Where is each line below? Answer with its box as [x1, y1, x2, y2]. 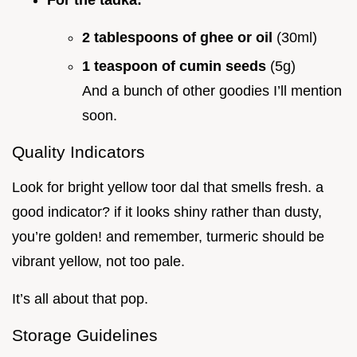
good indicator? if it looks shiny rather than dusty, [12, 204, 322, 221]
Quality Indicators [12, 143, 145, 162]
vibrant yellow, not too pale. [12, 253, 185, 270]
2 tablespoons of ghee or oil [82, 29, 277, 45]
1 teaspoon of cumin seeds [82, 58, 270, 75]
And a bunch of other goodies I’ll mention [82, 83, 342, 100]
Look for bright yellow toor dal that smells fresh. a [12, 179, 324, 196]
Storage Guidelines [12, 326, 158, 345]
